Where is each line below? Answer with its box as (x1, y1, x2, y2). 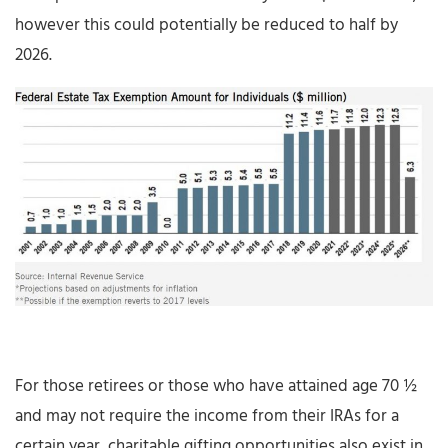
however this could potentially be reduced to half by (15, 12, 398, 40)
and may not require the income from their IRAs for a (15, 402, 399, 430)
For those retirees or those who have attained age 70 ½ (15, 372, 417, 400)
